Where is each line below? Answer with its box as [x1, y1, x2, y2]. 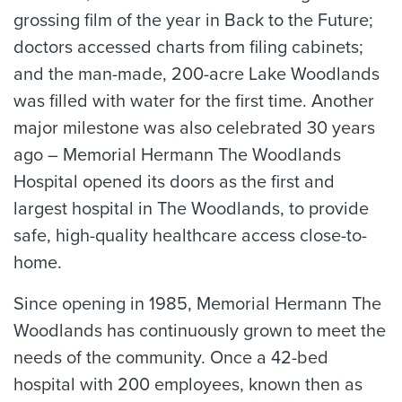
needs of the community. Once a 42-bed [13, 347, 328, 369]
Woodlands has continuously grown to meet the [13, 320, 386, 342]
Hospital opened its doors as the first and [13, 171, 335, 193]
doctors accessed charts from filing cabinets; [13, 37, 363, 58]
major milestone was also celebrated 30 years [13, 118, 375, 139]
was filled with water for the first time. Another [13, 91, 374, 112]
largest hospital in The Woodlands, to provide [13, 198, 369, 220]
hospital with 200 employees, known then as [13, 374, 363, 396]
